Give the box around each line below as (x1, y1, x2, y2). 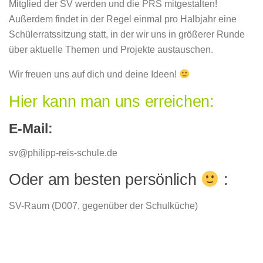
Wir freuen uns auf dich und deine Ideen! (9, 69, 179, 79)
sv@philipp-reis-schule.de (9, 147, 117, 158)
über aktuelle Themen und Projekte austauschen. (9, 45, 213, 55)
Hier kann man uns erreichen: (9, 92, 214, 110)
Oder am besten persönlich (9, 171, 201, 189)
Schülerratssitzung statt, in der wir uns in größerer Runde (9, 29, 245, 40)
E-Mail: (9, 121, 53, 136)
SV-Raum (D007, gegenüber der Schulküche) (9, 201, 198, 211)
